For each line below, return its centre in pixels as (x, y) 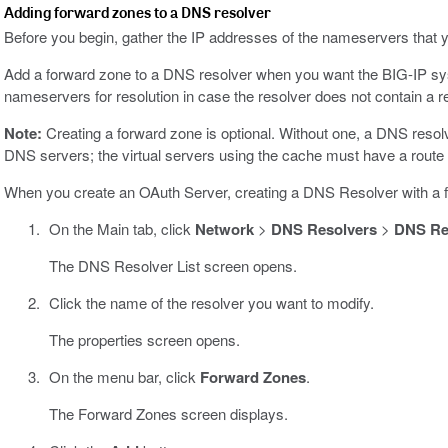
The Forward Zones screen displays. (168, 414)
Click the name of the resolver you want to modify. (211, 303)
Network (224, 229)
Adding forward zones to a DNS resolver (137, 12)
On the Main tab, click (121, 229)
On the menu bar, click (124, 377)
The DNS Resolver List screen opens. (172, 266)
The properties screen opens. (144, 340)
